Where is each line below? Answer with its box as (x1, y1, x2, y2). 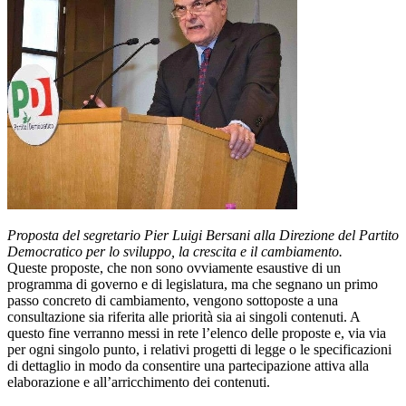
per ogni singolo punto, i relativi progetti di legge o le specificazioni (7, 341, 391, 357)
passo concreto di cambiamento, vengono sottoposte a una (7, 292, 338, 308)
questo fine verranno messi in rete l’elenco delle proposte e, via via (7, 324, 386, 341)
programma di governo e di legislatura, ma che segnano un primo (7, 275, 378, 292)
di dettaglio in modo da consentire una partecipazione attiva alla (7, 357, 369, 373)
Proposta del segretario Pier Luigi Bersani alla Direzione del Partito (7, 227, 399, 243)
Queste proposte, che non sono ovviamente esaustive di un (7, 259, 341, 275)
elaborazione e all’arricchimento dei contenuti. (7, 373, 270, 390)
